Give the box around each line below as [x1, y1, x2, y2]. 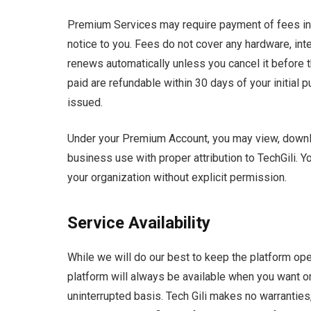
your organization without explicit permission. [67, 171, 287, 185]
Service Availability [67, 212, 210, 233]
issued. [67, 95, 103, 109]
